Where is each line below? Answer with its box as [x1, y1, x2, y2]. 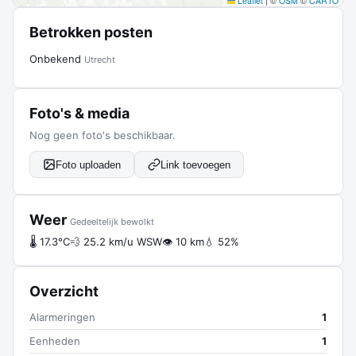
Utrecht [84, 54, 115, 65]
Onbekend [29, 52, 84, 65]
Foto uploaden [56, 158, 121, 171]
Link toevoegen [161, 158, 230, 171]
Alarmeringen [29, 311, 95, 323]
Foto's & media [29, 105, 130, 122]
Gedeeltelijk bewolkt [70, 216, 154, 227]
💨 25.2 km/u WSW [70, 235, 162, 248]
